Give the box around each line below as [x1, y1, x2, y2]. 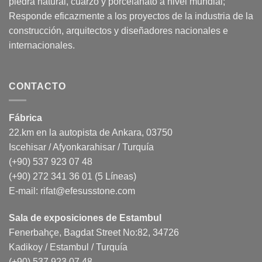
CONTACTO [9, 81, 66, 91]
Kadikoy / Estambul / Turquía [9, 242, 127, 253]
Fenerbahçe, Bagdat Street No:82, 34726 [9, 227, 179, 238]
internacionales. [9, 40, 75, 51]
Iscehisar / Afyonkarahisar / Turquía [9, 142, 154, 153]
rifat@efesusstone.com [40, 186, 135, 196]
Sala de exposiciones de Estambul [9, 213, 161, 223]
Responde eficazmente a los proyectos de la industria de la [9, 11, 253, 22]
